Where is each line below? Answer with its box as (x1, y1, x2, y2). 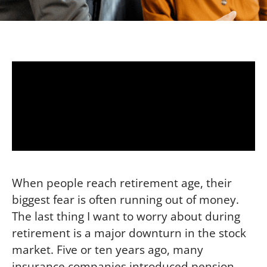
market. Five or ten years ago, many (12, 241, 203, 257)
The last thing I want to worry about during (12, 208, 240, 224)
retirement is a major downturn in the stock (12, 225, 246, 241)
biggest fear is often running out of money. (12, 191, 239, 207)
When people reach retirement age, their (12, 175, 232, 191)
